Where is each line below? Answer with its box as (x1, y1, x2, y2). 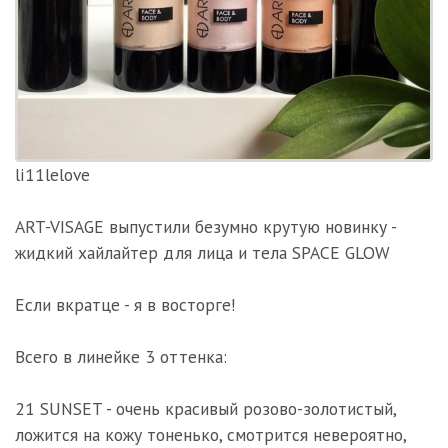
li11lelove (15, 163, 90, 186)
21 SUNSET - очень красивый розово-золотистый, (15, 397, 396, 420)
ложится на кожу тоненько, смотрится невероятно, (15, 423, 406, 446)
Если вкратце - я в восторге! (15, 293, 236, 316)
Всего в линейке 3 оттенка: (15, 345, 227, 368)
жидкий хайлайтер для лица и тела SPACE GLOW (15, 241, 390, 264)
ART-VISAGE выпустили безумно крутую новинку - (15, 215, 396, 238)
